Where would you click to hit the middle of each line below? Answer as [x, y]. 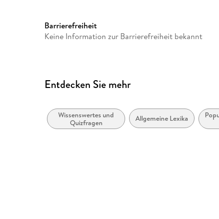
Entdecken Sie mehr [88, 85]
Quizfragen [86, 123]
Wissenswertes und [86, 115]
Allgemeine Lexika [162, 119]
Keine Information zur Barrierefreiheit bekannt [124, 36]
